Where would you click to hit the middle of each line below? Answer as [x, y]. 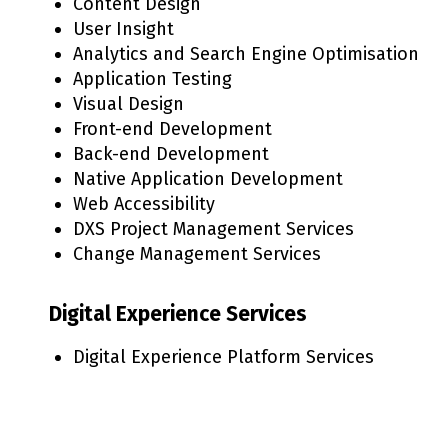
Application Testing [152, 79]
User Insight [123, 29]
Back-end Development [171, 154]
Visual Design [128, 104]
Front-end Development [172, 129]
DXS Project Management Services [213, 229]
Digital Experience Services [178, 314]
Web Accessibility [144, 204]
